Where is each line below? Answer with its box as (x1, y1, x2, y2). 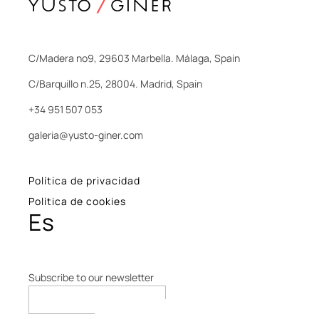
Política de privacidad (28, 174, 140, 188)
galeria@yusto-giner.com (28, 127, 143, 142)
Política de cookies (28, 194, 126, 209)
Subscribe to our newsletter (28, 271, 154, 285)
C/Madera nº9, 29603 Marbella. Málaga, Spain (28, 51, 240, 65)
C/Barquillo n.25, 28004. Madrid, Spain (28, 76, 202, 90)
